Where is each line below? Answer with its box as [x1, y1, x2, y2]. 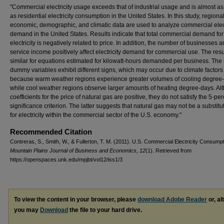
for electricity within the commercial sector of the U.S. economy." [10, 111, 181, 118]
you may [14, 206, 40, 213]
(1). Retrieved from [145, 147, 191, 153]
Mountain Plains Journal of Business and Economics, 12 [10, 147, 145, 153]
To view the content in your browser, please [14, 196, 137, 203]
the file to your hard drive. [68, 206, 142, 213]
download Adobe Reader [137, 196, 207, 203]
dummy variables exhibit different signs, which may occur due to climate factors [10, 66, 223, 73]
